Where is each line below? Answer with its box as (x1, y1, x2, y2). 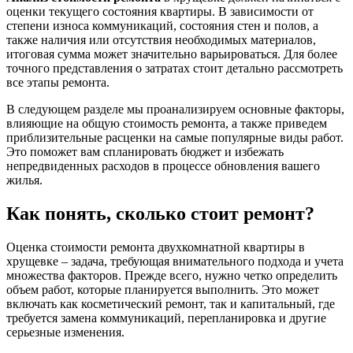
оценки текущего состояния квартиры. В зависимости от (6, 4, 314, 18)
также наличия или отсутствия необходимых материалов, (6, 32, 316, 46)
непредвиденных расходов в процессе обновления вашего (6, 158, 320, 173)
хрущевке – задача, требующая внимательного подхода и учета (6, 254, 344, 268)
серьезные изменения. (6, 325, 124, 339)
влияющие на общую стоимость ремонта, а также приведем (6, 116, 327, 130)
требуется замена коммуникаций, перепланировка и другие (6, 310, 326, 325)
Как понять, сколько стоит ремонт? (6, 203, 314, 224)
